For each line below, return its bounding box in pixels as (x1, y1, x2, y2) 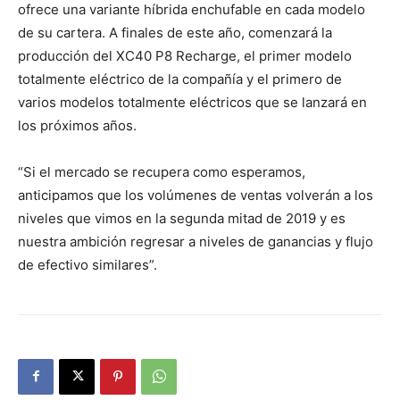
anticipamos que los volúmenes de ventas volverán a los (18, 186, 373, 204)
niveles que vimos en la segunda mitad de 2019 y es (18, 209, 346, 227)
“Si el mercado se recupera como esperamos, (18, 162, 305, 180)
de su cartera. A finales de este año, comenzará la (18, 23, 332, 41)
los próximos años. (18, 116, 137, 134)
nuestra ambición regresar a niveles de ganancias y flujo (18, 232, 373, 250)
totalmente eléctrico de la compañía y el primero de (18, 70, 342, 87)
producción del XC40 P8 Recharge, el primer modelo (18, 46, 352, 64)
